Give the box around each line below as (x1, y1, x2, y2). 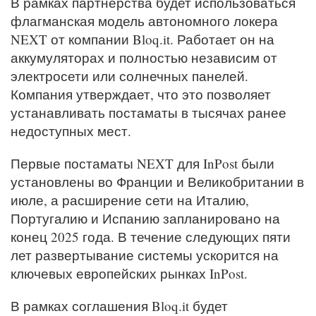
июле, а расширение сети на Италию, (11, 191, 249, 209)
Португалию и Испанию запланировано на (11, 209, 280, 228)
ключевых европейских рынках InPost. (11, 265, 248, 283)
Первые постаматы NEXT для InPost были (11, 154, 274, 173)
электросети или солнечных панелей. (11, 67, 248, 85)
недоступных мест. (11, 122, 131, 140)
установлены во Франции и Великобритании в (11, 173, 304, 191)
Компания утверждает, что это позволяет (11, 85, 271, 104)
